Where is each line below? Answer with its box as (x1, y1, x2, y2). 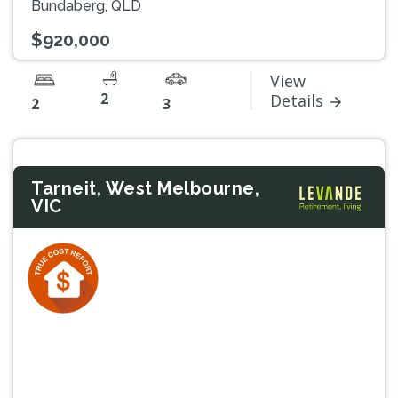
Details (270, 89, 323, 111)
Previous (39, 331, 99, 352)
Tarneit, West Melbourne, (31, 177, 259, 199)
